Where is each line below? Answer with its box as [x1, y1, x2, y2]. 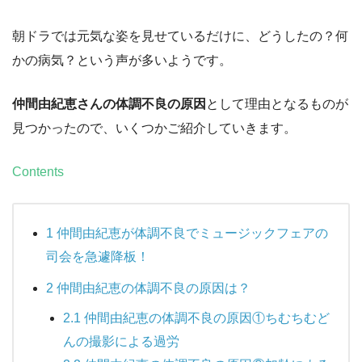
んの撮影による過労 [62, 334, 179, 348]
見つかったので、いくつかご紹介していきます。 [12, 120, 297, 135]
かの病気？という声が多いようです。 [12, 53, 232, 67]
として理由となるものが [206, 96, 348, 111]
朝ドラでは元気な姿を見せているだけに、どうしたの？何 [12, 28, 348, 43]
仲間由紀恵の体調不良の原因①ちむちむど [80, 310, 330, 325]
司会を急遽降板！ [46, 249, 149, 263]
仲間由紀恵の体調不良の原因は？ [53, 280, 250, 295]
